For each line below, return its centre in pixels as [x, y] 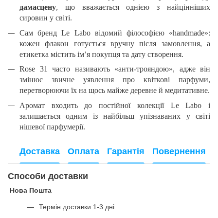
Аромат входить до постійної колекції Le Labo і [115, 105]
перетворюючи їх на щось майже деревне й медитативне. [115, 91]
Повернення [179, 152]
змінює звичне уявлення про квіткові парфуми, [115, 80]
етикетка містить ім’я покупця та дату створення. [101, 54]
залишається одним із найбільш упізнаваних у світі [115, 116]
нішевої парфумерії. [52, 127]
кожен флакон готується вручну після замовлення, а [115, 43]
